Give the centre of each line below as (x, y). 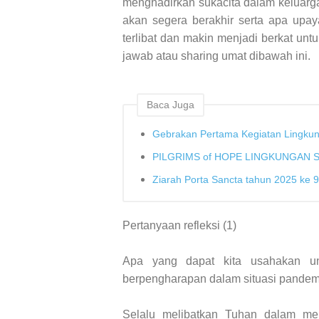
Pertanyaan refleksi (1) (179, 226)
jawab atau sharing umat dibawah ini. (216, 56)
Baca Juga (171, 104)
